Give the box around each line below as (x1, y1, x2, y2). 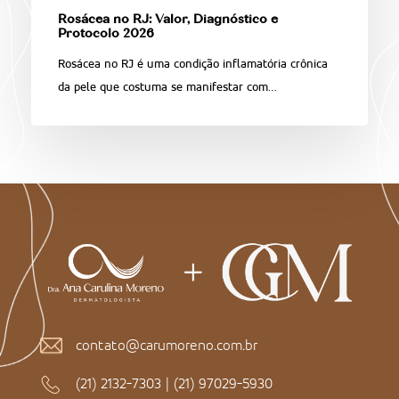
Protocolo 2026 (57, 28, 154, 41)
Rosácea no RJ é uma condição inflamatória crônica (57, 55, 328, 71)
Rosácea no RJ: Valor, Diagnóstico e (57, 13, 278, 27)
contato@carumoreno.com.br (75, 336, 257, 354)
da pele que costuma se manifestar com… (57, 78, 277, 94)
